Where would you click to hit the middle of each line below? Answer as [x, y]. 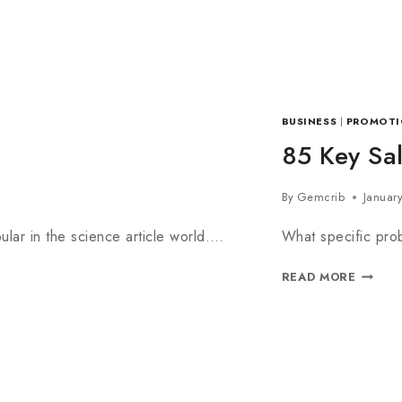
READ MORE [319, 277]
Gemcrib [321, 197]
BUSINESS [310, 121]
